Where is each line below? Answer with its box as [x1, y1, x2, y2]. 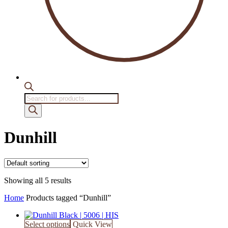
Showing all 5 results [4, 176, 71, 185]
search [24, 102, 44, 110]
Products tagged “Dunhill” [26, 193, 111, 202]
